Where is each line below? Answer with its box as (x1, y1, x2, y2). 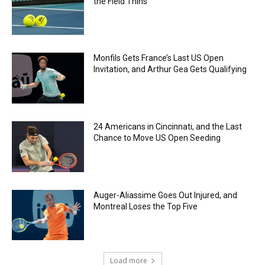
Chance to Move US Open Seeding (93, 132, 221, 143)
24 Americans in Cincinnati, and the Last (93, 121, 243, 131)
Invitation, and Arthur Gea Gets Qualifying (93, 64, 247, 75)
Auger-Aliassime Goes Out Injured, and (93, 190, 238, 200)
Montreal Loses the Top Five (93, 201, 198, 211)
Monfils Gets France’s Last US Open (93, 53, 224, 63)
